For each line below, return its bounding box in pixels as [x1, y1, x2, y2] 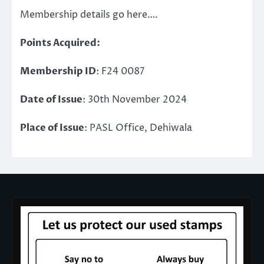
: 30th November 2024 [82, 93, 187, 107]
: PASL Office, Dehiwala [84, 121, 192, 135]
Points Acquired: [20, 37, 100, 50]
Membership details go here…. [20, 8, 158, 21]
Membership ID [20, 65, 96, 78]
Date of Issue [20, 93, 82, 107]
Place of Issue [20, 121, 84, 135]
